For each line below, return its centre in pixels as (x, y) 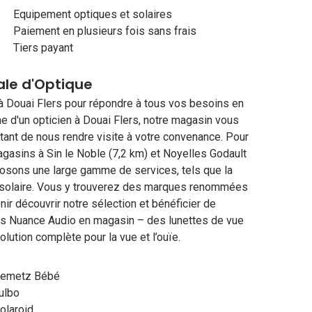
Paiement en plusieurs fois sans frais (104, 31)
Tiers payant (43, 48)
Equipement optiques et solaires (92, 14)
